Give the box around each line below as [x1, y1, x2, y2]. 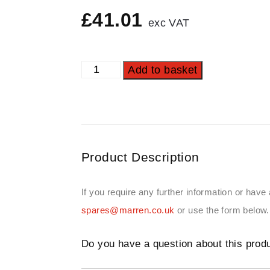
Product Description [81, 149, 199, 164]
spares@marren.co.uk [81, 204, 175, 215]
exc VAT [148, 16, 190, 29]
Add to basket [128, 63, 198, 76]
